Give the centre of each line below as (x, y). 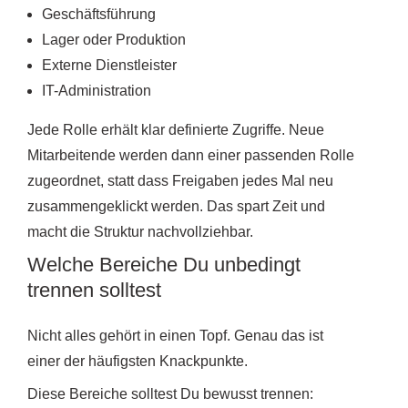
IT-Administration (97, 90)
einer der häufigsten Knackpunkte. (138, 361)
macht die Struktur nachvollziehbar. (140, 231)
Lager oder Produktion (114, 39)
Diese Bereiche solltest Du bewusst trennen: (170, 393)
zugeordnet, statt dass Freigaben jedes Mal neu (180, 180)
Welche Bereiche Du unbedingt (164, 264)
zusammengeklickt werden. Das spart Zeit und (176, 206)
